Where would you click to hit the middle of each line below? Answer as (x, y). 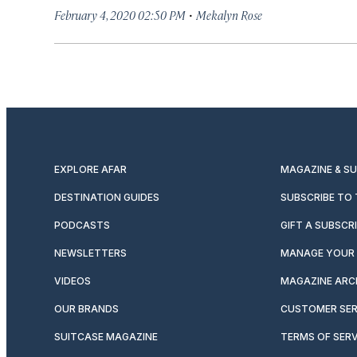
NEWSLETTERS (90, 253)
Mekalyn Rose (229, 15)
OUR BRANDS (86, 309)
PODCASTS (82, 225)
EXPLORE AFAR (90, 169)
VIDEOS (73, 281)
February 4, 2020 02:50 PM (120, 15)
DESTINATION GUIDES (107, 197)
